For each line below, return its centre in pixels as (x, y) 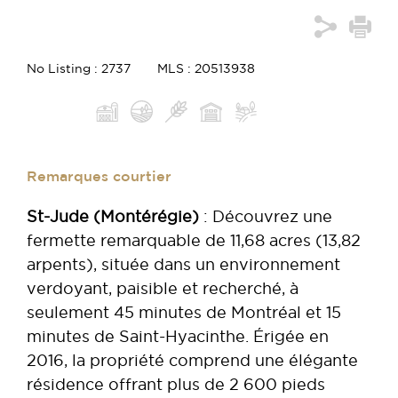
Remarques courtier (99, 177)
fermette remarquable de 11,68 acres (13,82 (194, 240)
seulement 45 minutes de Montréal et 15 (184, 312)
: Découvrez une (266, 216)
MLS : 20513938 (206, 68)
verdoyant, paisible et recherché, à (163, 288)
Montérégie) (150, 216)
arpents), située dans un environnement (183, 264)
